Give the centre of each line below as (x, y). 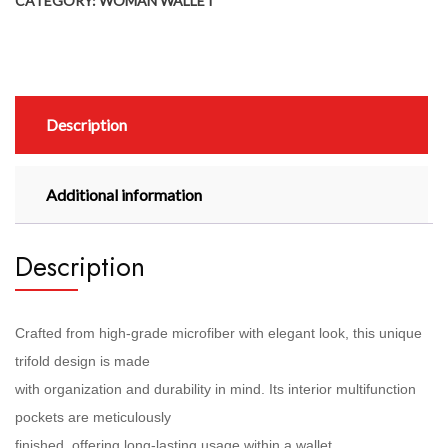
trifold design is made (82, 360)
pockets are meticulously (93, 416)
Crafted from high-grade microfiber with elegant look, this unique (218, 332)
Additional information (124, 194)
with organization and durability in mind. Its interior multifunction (215, 388)
